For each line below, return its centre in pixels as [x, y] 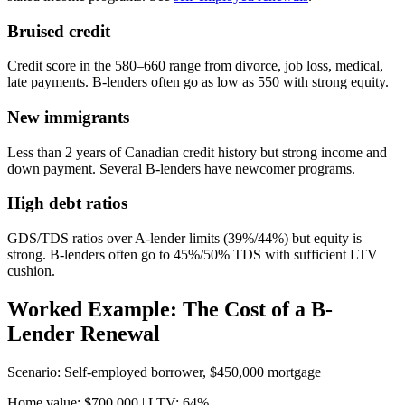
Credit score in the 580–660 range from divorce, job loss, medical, [195, 66]
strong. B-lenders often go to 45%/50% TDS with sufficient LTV [193, 255]
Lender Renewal [84, 334]
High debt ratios [67, 203]
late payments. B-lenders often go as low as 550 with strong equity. [198, 82]
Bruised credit [59, 31]
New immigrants [68, 117]
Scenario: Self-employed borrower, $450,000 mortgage [164, 372]
